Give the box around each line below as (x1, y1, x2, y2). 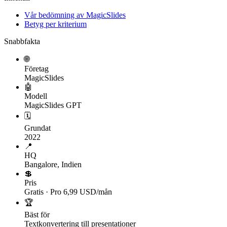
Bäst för (24, 210, 50, 219)
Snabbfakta (4, 36, 40, 46)
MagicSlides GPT (24, 100, 82, 109)
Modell (24, 91, 47, 100)
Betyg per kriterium (24, 19, 87, 28)
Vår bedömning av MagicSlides (24, 10, 126, 19)
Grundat (24, 123, 51, 132)
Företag (24, 64, 49, 73)
